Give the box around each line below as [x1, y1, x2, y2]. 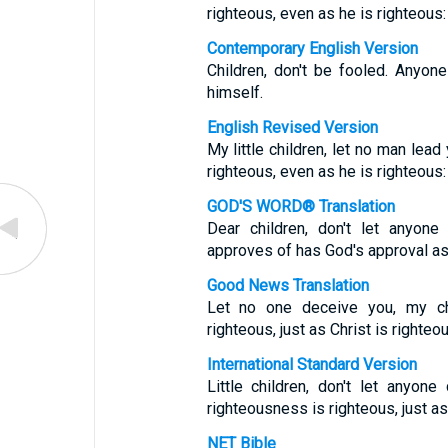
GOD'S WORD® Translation [206, 197, 395, 216]
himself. [206, 83, 263, 102]
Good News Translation [206, 276, 369, 295]
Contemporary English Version [206, 39, 418, 58]
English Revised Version [206, 118, 378, 137]
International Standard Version [206, 355, 417, 374]
